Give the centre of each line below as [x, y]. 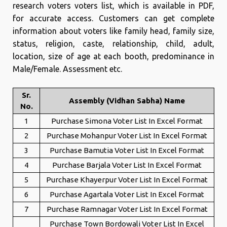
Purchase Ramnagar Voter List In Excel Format [127, 209]
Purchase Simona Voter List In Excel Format [127, 121]
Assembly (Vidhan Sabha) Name [127, 101]
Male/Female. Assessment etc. [67, 69]
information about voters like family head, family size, [113, 31]
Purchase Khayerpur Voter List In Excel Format [127, 180]
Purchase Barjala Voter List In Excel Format [127, 165]
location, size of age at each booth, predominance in [113, 56]
